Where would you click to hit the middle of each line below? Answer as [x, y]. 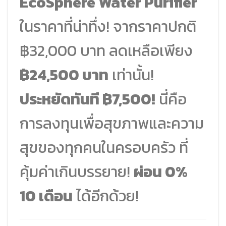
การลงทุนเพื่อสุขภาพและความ [112, 123]
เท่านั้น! [131, 75]
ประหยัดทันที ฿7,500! [88, 99]
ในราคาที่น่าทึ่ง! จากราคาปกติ [108, 26]
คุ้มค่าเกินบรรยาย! [77, 172]
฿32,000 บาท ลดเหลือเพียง [106, 50]
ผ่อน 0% [161, 172]
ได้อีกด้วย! [106, 196]
